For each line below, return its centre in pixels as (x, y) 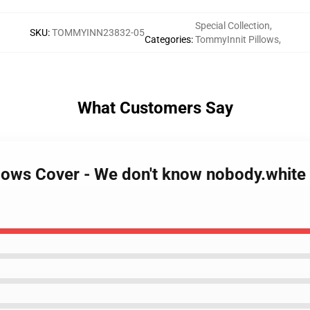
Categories (167, 39)
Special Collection (232, 26)
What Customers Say (155, 108)
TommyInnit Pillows (237, 39)
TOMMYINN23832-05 (98, 33)
